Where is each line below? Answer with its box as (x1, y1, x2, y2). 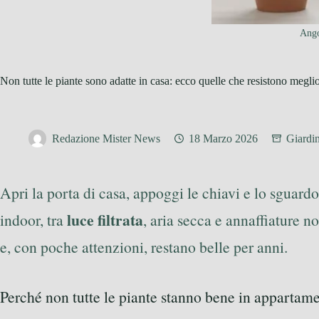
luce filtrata (67, 209, 143, 231)
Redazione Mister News (52, 132, 160, 145)
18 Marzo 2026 (189, 132, 258, 145)
